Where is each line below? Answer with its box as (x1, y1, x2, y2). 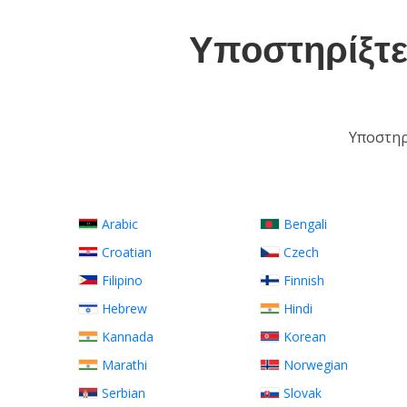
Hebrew (102, 300, 147, 317)
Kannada (102, 328, 154, 345)
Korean (283, 328, 326, 345)
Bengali (283, 215, 327, 233)
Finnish (283, 272, 324, 289)
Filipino (102, 272, 143, 289)
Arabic (102, 215, 138, 233)
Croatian (102, 243, 152, 261)
